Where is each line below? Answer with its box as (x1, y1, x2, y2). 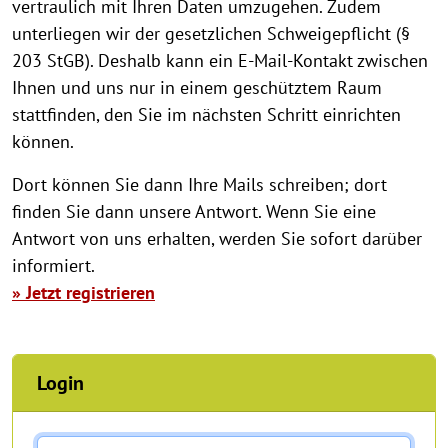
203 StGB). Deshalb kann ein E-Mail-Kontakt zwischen (12, 49, 428, 73)
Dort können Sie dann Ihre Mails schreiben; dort (12, 173, 387, 197)
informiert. (12, 254, 95, 278)
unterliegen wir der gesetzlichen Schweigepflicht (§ (12, 22, 410, 46)
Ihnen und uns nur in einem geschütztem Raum (12, 76, 382, 100)
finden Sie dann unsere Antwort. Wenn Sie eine (12, 200, 376, 224)
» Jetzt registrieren (12, 281, 155, 305)
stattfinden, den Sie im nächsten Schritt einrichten (12, 103, 401, 127)
